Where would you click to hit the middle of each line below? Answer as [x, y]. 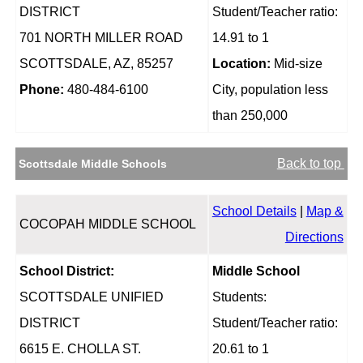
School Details [254, 211]
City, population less [270, 90]
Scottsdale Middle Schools [92, 164]
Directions [314, 237]
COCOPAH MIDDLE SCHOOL [107, 224]
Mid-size [296, 64]
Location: [241, 64]
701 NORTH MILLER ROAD [101, 38]
